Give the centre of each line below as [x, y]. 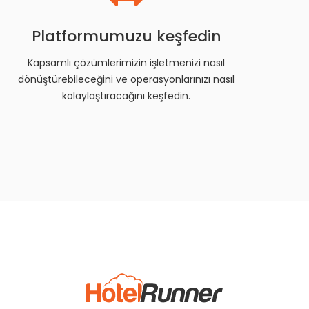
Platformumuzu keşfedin [126, 36]
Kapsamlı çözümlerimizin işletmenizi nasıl [127, 62]
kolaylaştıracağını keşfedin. [127, 96]
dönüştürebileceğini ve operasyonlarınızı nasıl [127, 79]
